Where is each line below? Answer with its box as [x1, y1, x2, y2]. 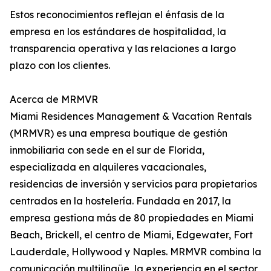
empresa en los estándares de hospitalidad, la [10, 25, 226, 38]
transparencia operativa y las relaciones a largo [10, 42, 236, 55]
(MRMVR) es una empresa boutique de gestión [10, 127, 227, 140]
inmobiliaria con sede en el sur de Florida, [10, 144, 204, 157]
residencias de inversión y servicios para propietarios [10, 178, 257, 191]
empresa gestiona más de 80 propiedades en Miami [10, 212, 253, 224]
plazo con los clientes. [10, 59, 110, 72]
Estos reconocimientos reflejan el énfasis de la [10, 8, 224, 21]
